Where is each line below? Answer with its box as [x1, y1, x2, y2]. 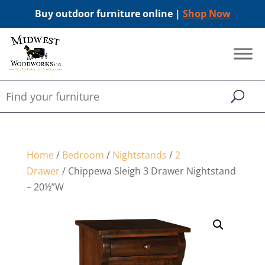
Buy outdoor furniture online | [34, 7, 183, 20]
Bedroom [62, 148, 104, 161]
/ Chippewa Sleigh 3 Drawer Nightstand [59, 164, 236, 177]
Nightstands [112, 148, 167, 161]
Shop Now [182, 7, 231, 20]
